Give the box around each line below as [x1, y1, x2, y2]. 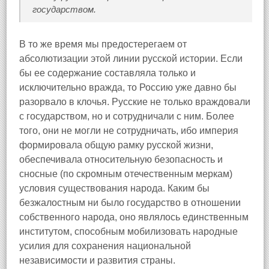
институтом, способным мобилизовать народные [19, 226, 238, 237]
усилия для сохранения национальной [19, 241, 191, 251]
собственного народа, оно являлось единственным [19, 212, 249, 222]
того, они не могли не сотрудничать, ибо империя [19, 125, 238, 136]
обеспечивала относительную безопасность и [19, 154, 223, 165]
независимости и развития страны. [19, 255, 175, 265]
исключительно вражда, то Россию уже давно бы [19, 82, 237, 92]
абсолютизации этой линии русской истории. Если [19, 53, 243, 64]
